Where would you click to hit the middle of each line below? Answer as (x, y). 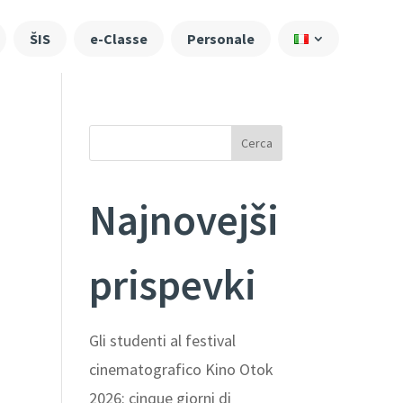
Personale (220, 38)
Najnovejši (184, 219)
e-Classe (118, 38)
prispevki (172, 284)
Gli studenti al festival (162, 340)
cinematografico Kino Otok (181, 369)
